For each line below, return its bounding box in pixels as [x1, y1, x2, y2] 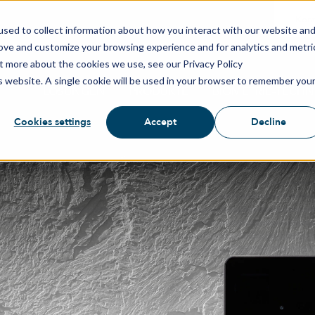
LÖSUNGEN [43, 84, 105, 100]
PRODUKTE [129, 84, 188, 100]
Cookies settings [13, 115, 91, 129]
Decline [251, 115, 287, 129]
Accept [144, 115, 177, 129]
